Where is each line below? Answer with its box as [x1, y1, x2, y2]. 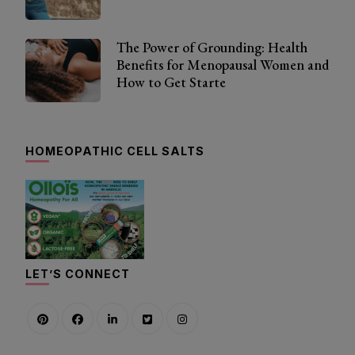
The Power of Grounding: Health [116, 38, 307, 57]
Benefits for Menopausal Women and [116, 55, 330, 74]
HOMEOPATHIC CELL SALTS [25, 144, 204, 158]
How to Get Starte [116, 73, 226, 92]
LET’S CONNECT [25, 267, 130, 281]
